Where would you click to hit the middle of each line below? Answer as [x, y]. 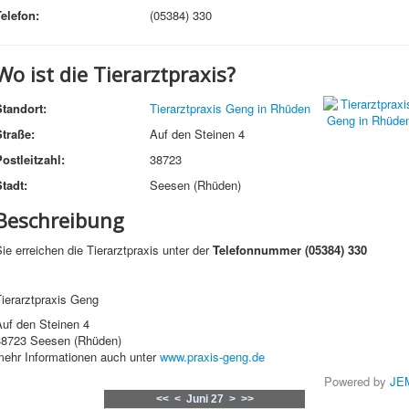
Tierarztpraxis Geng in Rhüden [230, 108]
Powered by [357, 381]
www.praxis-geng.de [212, 357]
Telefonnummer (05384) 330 [290, 250]
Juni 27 [204, 399]
